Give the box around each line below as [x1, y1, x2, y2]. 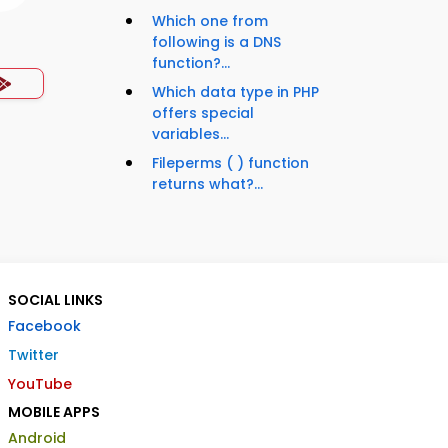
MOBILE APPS [8, 402, 100, 423]
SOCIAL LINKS [8, 290, 103, 311]
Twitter [8, 345, 59, 366]
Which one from [152, 11, 268, 32]
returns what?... [152, 174, 263, 195]
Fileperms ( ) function [152, 153, 309, 174]
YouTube [8, 374, 72, 395]
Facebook [8, 316, 81, 337]
